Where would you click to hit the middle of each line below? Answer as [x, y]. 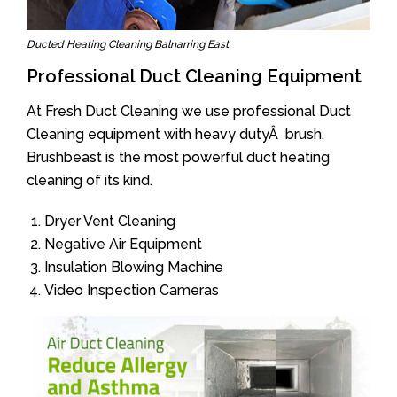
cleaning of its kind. [90, 180]
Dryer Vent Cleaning [110, 221]
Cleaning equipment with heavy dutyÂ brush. [175, 134]
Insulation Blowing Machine [134, 267]
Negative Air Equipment [123, 244]
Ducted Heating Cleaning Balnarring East [128, 44]
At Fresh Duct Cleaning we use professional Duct [189, 111]
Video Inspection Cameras [132, 290]
